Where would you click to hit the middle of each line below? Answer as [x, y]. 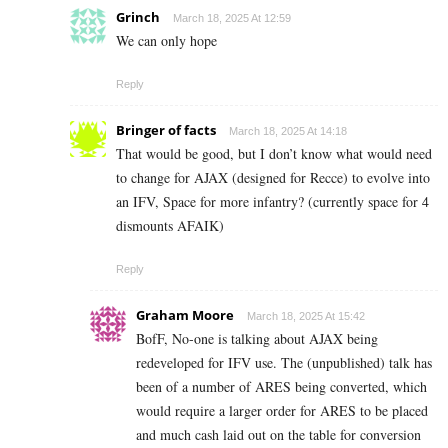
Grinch [138, 16]
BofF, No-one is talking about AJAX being [257, 338]
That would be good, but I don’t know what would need [274, 153]
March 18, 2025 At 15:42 [306, 315]
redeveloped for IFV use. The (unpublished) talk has [284, 362]
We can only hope [166, 40]
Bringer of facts [166, 129]
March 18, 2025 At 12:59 [232, 17]
